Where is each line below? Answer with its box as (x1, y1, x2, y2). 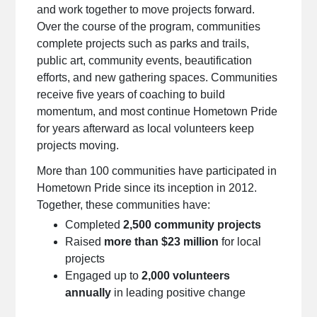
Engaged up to (65, 269, 142, 282)
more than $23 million (104, 235, 219, 248)
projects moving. (37, 139, 120, 151)
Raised (65, 235, 105, 248)
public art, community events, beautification (37, 54, 253, 67)
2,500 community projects (123, 218, 262, 231)
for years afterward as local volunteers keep (37, 122, 255, 134)
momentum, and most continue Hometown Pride (37, 105, 278, 117)
